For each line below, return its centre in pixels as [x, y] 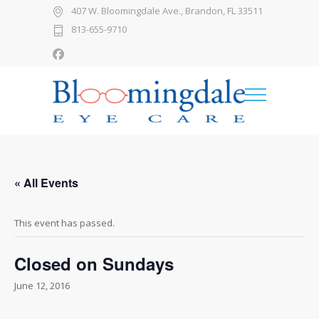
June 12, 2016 [42, 286]
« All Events [46, 183]
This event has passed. [64, 223]
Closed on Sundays [94, 263]
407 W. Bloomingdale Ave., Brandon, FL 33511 [167, 11]
